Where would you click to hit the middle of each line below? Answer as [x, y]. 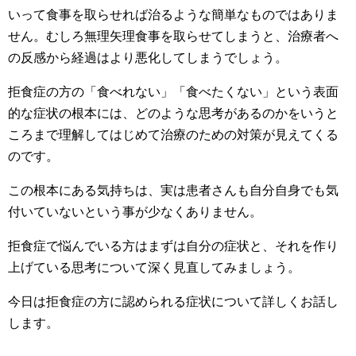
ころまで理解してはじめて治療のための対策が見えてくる [173, 135]
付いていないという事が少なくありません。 [135, 212]
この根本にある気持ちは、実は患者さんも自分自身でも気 [173, 190]
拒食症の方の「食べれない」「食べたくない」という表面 [173, 92]
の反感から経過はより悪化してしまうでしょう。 [148, 58]
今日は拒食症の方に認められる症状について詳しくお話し [173, 302]
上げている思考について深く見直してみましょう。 [154, 267]
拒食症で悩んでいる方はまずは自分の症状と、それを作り [173, 246]
